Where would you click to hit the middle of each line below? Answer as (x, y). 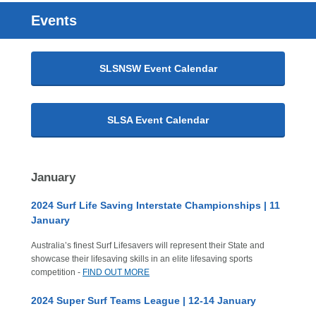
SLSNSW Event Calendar (158, 68)
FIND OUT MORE (116, 272)
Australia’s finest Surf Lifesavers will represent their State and (148, 245)
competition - (57, 272)
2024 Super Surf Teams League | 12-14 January (144, 300)
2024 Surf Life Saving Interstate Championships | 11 (156, 205)
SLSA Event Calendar (158, 120)
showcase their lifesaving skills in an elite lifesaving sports (142, 259)
